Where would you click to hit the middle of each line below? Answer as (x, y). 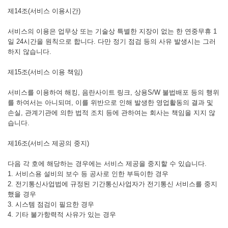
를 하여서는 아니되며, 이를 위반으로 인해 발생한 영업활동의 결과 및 (110, 103)
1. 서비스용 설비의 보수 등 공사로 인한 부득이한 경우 (88, 174)
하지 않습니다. (30, 52)
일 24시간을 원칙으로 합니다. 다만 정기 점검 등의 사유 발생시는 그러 (112, 41)
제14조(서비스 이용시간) (44, 11)
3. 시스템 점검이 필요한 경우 (51, 204)
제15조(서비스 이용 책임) (45, 72)
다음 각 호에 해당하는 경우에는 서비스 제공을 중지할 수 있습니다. (107, 164)
